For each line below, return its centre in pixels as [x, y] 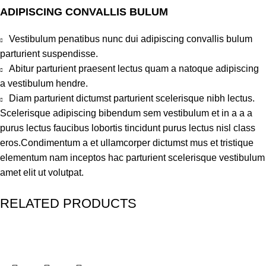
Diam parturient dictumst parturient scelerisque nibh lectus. [132, 98]
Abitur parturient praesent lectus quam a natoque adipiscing [134, 68]
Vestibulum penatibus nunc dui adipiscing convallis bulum [131, 39]
